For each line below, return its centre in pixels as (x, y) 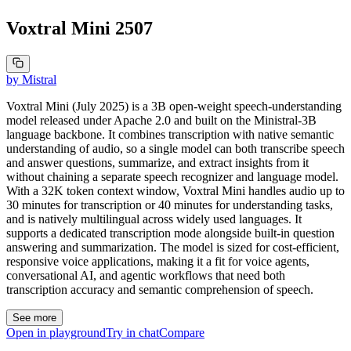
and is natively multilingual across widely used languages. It (154, 219)
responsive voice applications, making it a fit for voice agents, (158, 261)
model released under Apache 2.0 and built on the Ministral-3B (161, 120)
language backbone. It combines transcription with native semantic (170, 134)
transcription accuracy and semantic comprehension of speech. (160, 289)
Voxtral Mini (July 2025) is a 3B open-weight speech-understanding (174, 106)
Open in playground (56, 332)
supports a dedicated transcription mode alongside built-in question (170, 233)
